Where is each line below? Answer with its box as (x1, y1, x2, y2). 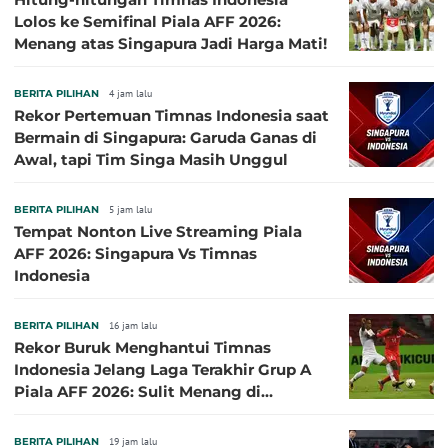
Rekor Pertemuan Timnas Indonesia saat (14, 105, 329, 125)
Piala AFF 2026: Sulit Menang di (14, 381, 261, 401)
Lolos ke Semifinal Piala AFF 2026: (14, 11, 281, 31)
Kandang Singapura (14, 403, 167, 423)
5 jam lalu (109, 202, 152, 216)
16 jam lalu (109, 318, 157, 332)
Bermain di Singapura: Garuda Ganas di (14, 127, 317, 147)
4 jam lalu (109, 86, 152, 100)
